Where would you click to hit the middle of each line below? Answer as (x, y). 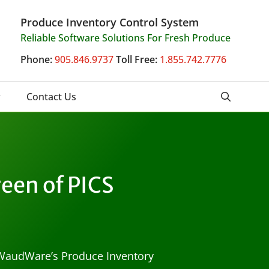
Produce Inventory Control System (110, 22)
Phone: (36, 59)
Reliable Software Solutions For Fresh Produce (125, 38)
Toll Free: (137, 59)
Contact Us (51, 97)
